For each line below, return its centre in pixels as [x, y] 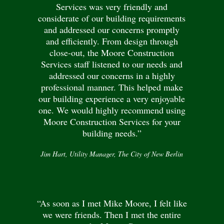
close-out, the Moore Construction [112, 52]
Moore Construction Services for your [112, 121]
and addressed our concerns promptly [112, 29]
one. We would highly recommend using [112, 110]
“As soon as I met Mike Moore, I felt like [112, 203]
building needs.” [112, 133]
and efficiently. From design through [112, 41]
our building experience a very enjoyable [112, 98]
